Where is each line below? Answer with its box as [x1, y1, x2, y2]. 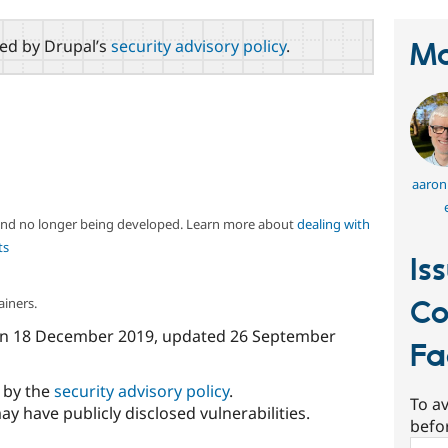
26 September [229, 324, 336, 347]
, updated [153, 324, 230, 347]
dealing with [296, 214, 370, 233]
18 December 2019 [12, 324, 154, 347]
